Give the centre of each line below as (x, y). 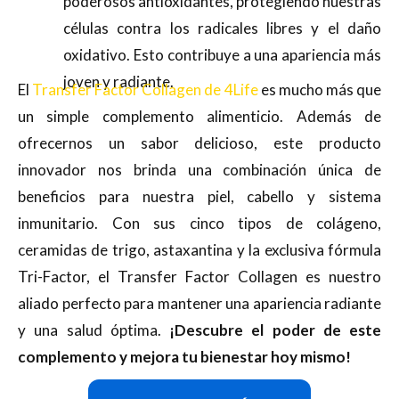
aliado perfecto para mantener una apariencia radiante (199, 303)
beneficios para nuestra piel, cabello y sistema (199, 196)
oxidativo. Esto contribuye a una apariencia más (222, 54)
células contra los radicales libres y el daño (222, 28)
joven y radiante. (118, 81)
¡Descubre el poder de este (275, 330)
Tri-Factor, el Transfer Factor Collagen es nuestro (199, 276)
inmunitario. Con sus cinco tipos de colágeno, (199, 223)
